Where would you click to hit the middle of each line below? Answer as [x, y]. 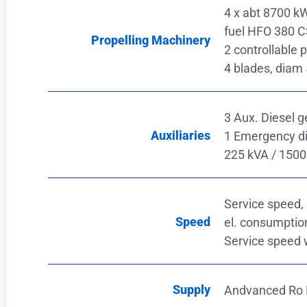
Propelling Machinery [150, 40]
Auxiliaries [180, 136]
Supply [191, 290]
